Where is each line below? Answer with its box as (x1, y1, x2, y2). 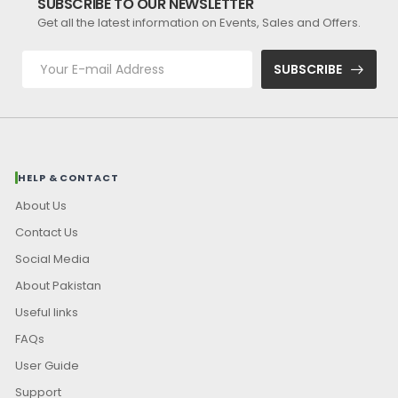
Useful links (15, 304, 79, 322)
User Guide (15, 357, 80, 375)
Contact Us (15, 224, 79, 242)
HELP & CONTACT (18, 170, 119, 185)
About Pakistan (15, 277, 102, 295)
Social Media (15, 251, 91, 268)
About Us (15, 197, 68, 215)
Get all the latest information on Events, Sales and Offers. (37, 14, 361, 31)
